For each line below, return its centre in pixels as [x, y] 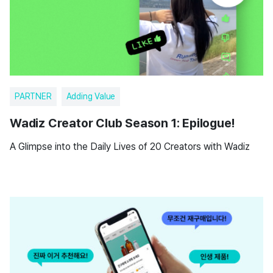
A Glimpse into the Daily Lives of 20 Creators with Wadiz [130, 147]
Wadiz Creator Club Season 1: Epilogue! [122, 123]
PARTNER [33, 96]
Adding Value [91, 96]
